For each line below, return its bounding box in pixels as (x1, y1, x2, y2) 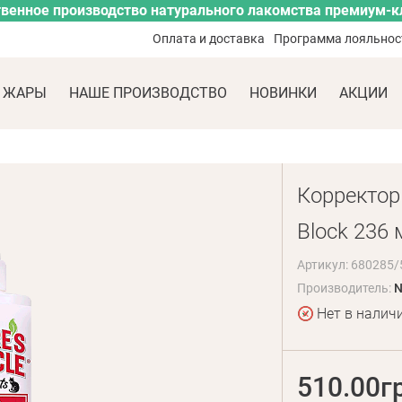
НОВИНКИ (249, 84, 317, 101)
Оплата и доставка (153, 31, 266, 46)
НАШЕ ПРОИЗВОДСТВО (69, 84, 227, 101)
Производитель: (296, 281, 394, 295)
